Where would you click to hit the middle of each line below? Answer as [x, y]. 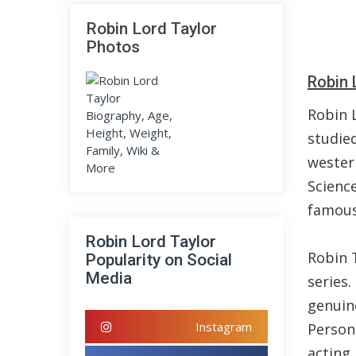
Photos [113, 47]
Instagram [224, 327]
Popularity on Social [159, 260]
